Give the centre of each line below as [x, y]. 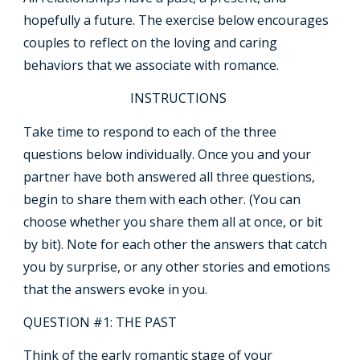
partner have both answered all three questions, [170, 176]
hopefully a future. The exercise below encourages [176, 20]
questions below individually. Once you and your [168, 154]
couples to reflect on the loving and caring [151, 43]
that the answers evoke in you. [117, 289]
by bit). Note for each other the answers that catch [176, 244]
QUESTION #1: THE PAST [100, 322]
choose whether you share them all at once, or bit [173, 221]
